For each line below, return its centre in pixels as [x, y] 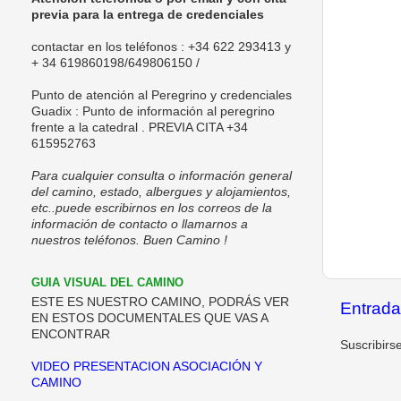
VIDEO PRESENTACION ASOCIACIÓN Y [147, 367]
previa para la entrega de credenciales [148, 14]
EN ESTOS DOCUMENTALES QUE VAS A [149, 319]
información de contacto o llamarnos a [140, 224]
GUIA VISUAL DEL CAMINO [107, 282]
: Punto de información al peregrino [173, 111]
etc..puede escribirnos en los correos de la [152, 208]
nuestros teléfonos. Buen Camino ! [129, 240]
